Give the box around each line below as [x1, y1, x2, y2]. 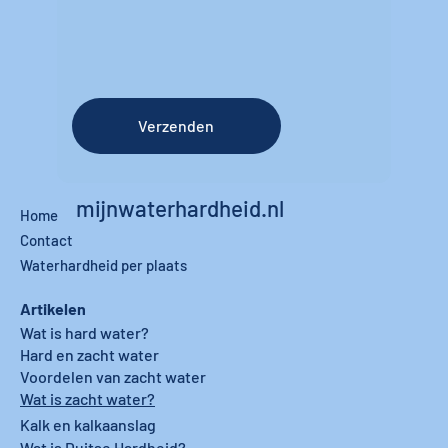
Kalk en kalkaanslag [20, 414, 156, 434]
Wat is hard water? [20, 322, 149, 342]
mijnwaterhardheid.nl [75, 194, 284, 223]
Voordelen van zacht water [20, 367, 206, 387]
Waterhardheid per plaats [20, 256, 187, 275]
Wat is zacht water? [20, 389, 155, 409]
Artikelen [20, 299, 86, 319]
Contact [20, 231, 73, 250]
